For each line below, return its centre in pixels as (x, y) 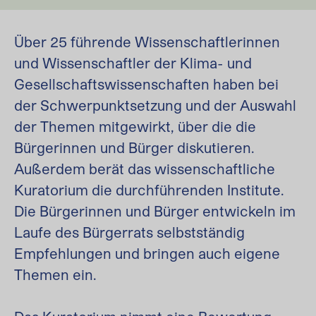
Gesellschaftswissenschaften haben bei (146, 84)
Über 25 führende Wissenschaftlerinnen (147, 42)
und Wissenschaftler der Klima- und (133, 63)
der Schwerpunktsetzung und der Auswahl (155, 105)
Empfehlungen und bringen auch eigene (147, 253)
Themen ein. (55, 274)
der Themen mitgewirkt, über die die (135, 126)
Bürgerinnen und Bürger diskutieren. (134, 147)
